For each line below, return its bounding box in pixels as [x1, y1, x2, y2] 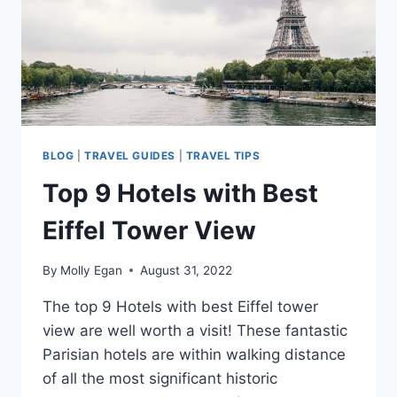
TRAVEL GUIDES [84, 149, 175, 163]
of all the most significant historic [43, 369, 277, 387]
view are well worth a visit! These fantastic [43, 321, 347, 339]
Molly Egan [60, 262, 123, 277]
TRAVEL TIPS [185, 149, 261, 163]
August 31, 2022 [140, 262, 233, 277]
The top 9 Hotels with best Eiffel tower [43, 297, 318, 315]
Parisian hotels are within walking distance [43, 345, 346, 363]
